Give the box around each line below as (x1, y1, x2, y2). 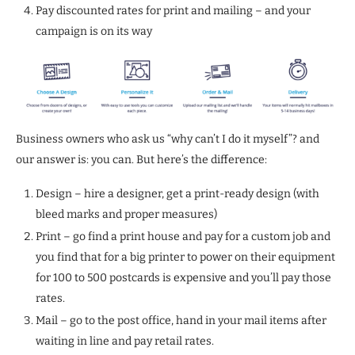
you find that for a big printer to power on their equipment (36, 250, 335, 265)
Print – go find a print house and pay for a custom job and (36, 230, 330, 244)
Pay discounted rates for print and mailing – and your (36, 3, 311, 17)
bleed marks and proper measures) (36, 208, 217, 222)
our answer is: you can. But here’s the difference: (16, 153, 267, 167)
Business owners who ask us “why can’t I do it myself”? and (16, 132, 319, 147)
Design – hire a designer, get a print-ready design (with (36, 187, 319, 201)
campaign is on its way (36, 24, 152, 38)
